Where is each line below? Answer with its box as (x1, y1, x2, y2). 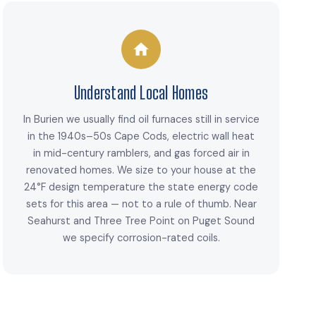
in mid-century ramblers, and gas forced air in (32, 147, 250, 160)
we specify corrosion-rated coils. (62, 231, 220, 245)
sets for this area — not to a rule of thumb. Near (25, 197, 257, 211)
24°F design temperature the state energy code (24, 181, 258, 194)
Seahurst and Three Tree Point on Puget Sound (28, 214, 255, 228)
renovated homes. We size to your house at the (26, 164, 256, 177)
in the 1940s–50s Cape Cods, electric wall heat (28, 130, 255, 143)
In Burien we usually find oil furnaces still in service (23, 113, 260, 126)
